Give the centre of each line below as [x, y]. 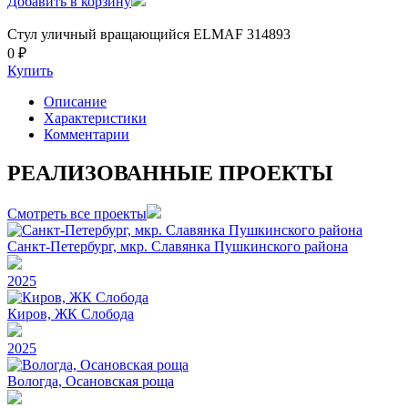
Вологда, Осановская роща [91, 381]
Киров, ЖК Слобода [71, 313]
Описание [75, 101]
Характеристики [95, 117]
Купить [30, 70]
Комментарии [87, 134]
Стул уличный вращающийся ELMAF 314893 [149, 34]
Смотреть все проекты [77, 213]
